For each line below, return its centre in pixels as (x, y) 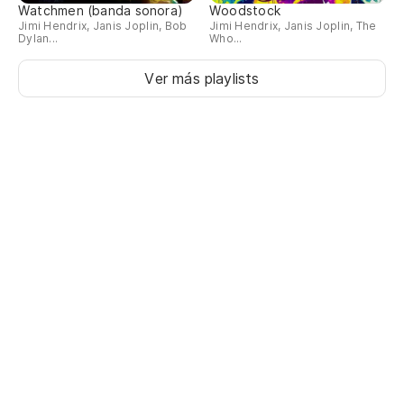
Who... (226, 39)
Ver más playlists (202, 79)
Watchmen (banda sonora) (101, 11)
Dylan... (38, 39)
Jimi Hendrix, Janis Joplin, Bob (103, 26)
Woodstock (245, 11)
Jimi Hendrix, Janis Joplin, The (293, 26)
